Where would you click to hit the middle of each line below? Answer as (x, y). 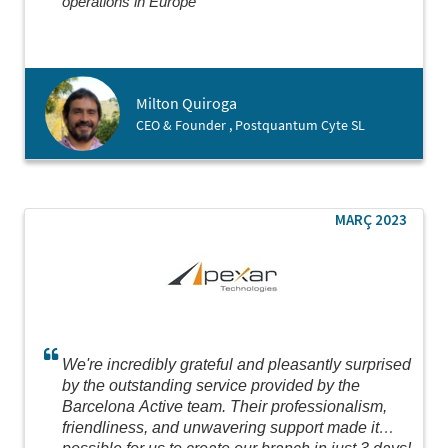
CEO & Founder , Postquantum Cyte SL (250, 125)
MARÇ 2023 (371, 219)
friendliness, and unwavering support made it (220, 427)
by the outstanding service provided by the (211, 385)
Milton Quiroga (186, 103)
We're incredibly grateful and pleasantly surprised (236, 364)
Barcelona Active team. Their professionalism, (224, 406)
